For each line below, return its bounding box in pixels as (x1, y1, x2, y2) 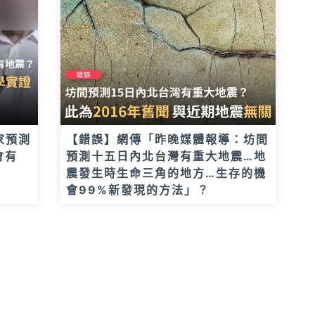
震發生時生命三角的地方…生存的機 (66, 166, 266, 180)
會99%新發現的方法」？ (66, 183, 210, 197)
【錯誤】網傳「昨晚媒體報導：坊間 (66, 132, 269, 146)
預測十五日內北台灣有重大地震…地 (66, 149, 266, 163)
